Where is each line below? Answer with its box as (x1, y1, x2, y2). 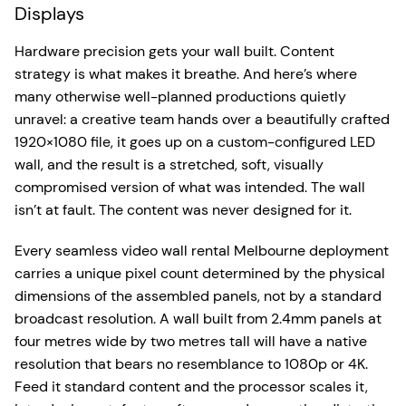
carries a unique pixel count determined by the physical (14, 264, 385, 284)
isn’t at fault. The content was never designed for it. (14, 200, 352, 220)
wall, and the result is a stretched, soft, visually (14, 155, 324, 175)
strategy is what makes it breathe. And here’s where (14, 64, 357, 84)
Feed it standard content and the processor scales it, (14, 377, 368, 397)
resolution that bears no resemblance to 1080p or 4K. (14, 354, 368, 374)
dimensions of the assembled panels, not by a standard (14, 286, 382, 306)
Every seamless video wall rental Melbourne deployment (14, 241, 389, 261)
